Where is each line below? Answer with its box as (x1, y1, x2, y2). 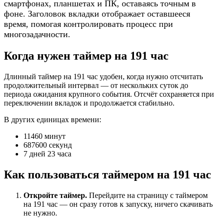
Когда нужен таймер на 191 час (4, 49, 169, 63)
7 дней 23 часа (23, 150, 71, 158)
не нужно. (23, 208, 57, 217)
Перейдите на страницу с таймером (87, 191, 208, 199)
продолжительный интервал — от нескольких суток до (4, 81, 188, 90)
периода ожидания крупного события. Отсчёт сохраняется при (4, 90, 214, 99)
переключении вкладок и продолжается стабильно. (4, 99, 175, 108)
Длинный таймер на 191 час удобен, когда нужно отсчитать (4, 72, 203, 81)
